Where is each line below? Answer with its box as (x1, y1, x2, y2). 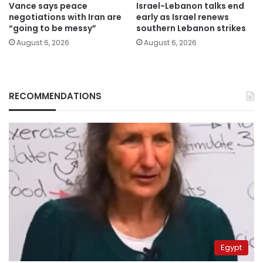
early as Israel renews (136, 11, 229, 23)
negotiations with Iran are (9, 11, 122, 23)
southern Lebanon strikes (136, 22, 246, 34)
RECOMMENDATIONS (9, 89, 102, 102)
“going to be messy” (9, 22, 96, 34)
